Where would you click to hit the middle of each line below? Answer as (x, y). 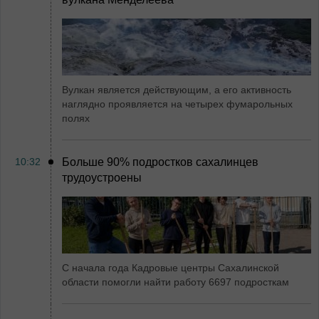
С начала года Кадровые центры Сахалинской (171, 267)
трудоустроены (102, 177)
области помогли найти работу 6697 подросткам (176, 282)
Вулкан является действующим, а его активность (177, 89)
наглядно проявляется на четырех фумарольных (177, 104)
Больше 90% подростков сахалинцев (160, 162)
